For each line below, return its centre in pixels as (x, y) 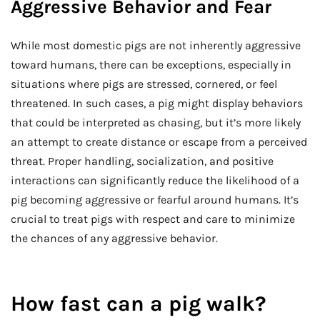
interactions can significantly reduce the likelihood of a (155, 181)
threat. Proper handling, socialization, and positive (142, 161)
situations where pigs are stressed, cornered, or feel (144, 84)
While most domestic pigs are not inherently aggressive (156, 46)
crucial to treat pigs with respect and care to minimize (153, 219)
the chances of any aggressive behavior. (114, 239)
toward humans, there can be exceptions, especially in (151, 65)
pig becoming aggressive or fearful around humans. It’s (155, 200)
